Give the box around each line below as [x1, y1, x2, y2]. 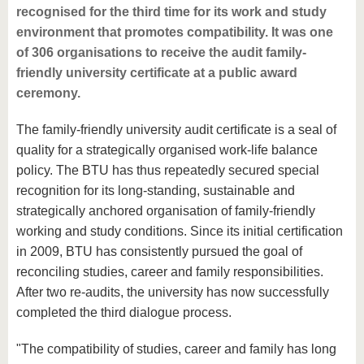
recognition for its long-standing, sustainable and [16, 184, 295, 198]
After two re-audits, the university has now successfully [16, 285, 329, 300]
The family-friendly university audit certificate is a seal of [16, 123, 336, 137]
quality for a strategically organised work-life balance [16, 143, 318, 158]
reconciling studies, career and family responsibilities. [16, 265, 323, 279]
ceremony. [16, 86, 80, 101]
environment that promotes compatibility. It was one [16, 25, 333, 40]
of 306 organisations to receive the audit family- [16, 45, 306, 60]
